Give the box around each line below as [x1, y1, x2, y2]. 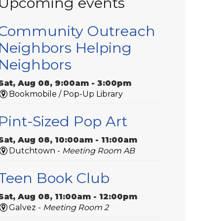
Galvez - [9, 202, 43, 212]
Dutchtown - [9, 146, 63, 155]
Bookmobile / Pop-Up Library [9, 89, 123, 99]
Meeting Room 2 [43, 202, 109, 212]
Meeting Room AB [62, 146, 135, 155]
